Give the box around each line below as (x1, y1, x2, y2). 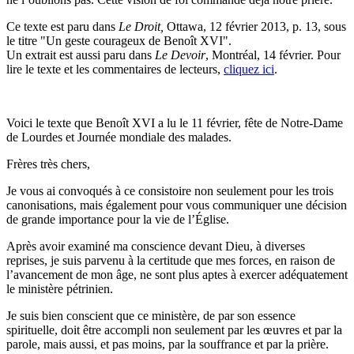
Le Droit (119, 20, 160, 34)
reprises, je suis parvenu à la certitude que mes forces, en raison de (6, 254, 335, 268)
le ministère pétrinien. (6, 282, 113, 296)
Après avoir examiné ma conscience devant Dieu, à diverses (6, 239, 305, 254)
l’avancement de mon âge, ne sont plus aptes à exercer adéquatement (6, 268, 348, 282)
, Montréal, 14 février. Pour (205, 48, 341, 62)
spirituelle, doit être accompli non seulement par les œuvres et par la (6, 323, 342, 337)
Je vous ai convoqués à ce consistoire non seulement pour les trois (6, 184, 333, 198)
